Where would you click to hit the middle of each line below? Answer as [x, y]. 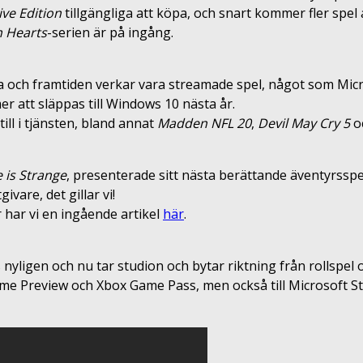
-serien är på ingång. [110, 32]
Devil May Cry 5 [304, 123]
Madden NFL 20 [204, 123]
